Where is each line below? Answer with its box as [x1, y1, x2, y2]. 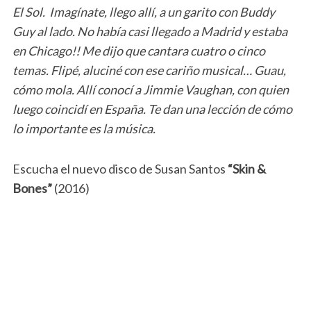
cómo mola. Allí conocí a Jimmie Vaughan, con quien [12, 81, 289, 97]
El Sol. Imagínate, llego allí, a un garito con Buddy [12, 3, 275, 19]
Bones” [12, 180, 54, 196]
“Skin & [225, 160, 266, 176]
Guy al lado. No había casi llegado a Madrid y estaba [12, 23, 287, 39]
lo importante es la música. [12, 120, 155, 136]
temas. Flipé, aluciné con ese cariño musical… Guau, [12, 62, 286, 78]
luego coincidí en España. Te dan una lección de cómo [12, 101, 292, 117]
